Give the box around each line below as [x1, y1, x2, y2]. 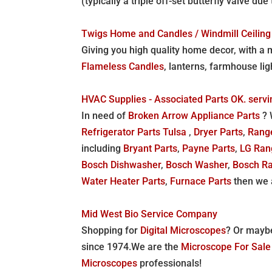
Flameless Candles [81, 60, 165, 72]
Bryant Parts [123, 142, 178, 154]
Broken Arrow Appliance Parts [128, 109, 263, 121]
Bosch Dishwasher [81, 158, 161, 171]
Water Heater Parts [81, 175, 166, 187]
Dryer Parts [194, 126, 243, 138]
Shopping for [81, 224, 141, 236]
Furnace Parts [170, 175, 232, 187]
